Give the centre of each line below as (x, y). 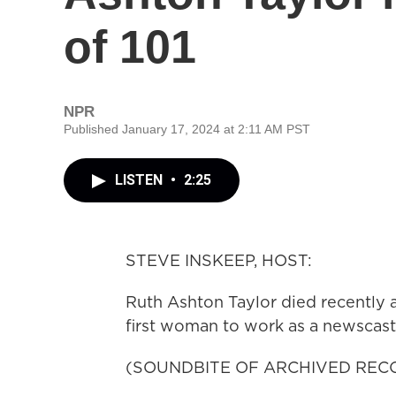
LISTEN (141, 180)
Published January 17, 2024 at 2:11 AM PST (187, 129)
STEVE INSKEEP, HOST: (219, 260)
